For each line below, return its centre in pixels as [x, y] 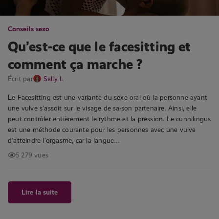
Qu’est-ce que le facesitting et [99, 47]
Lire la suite [40, 192]
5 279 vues [32, 155]
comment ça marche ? [75, 64]
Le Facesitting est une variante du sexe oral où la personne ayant [108, 97]
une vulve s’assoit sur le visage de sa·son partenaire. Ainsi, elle [102, 108]
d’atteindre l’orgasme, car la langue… [64, 140]
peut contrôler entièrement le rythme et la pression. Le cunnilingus [109, 119]
